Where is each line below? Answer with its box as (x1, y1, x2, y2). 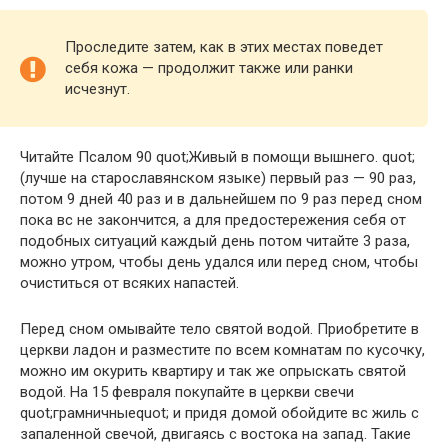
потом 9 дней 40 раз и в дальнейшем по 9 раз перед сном (20, 190, 422, 209)
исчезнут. (65, 80, 130, 99)
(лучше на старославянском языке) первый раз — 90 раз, (20, 169, 416, 188)
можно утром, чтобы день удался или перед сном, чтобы (20, 253, 418, 272)
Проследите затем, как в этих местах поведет (65, 38, 383, 57)
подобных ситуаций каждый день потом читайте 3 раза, (20, 232, 410, 251)
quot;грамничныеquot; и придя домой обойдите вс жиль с (20, 404, 419, 423)
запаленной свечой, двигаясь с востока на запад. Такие (20, 425, 411, 444)
